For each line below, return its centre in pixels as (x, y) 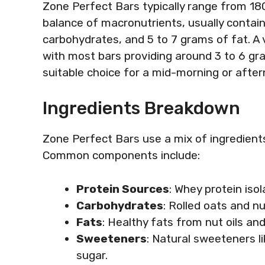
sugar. (92, 255)
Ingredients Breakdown (141, 108)
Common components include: (121, 155)
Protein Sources (123, 189)
